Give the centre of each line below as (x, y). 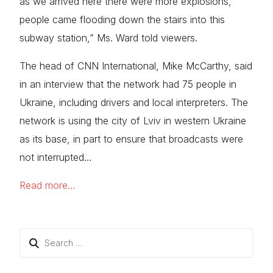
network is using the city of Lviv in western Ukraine (133, 121)
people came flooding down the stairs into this (122, 19)
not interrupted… (56, 157)
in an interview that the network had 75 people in (128, 84)
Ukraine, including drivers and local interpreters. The (134, 102)
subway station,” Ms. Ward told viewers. (109, 38)
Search (34, 236)
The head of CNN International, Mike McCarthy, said (136, 66)
